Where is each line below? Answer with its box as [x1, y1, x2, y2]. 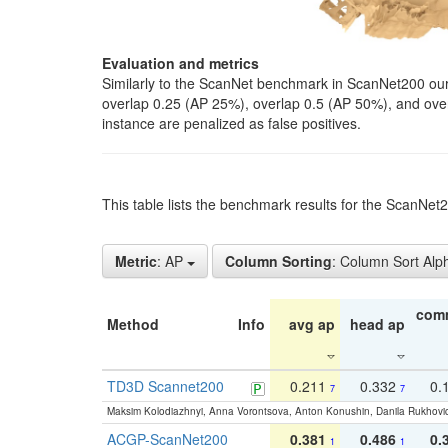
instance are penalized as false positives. [102, 113, 361, 134]
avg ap [289, 314, 335, 335]
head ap [350, 314, 405, 335]
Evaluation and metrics [102, 53, 259, 74]
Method [107, 314, 159, 335]
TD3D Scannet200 [107, 376, 224, 397]
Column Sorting [225, 251, 332, 272]
